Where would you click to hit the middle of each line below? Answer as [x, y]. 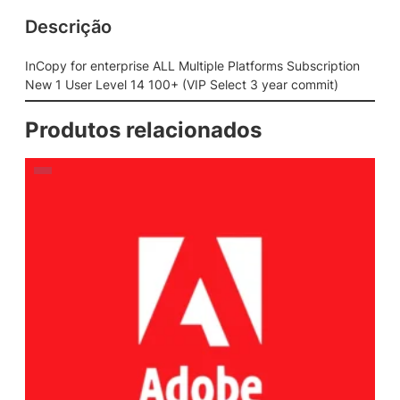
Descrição [68, 26]
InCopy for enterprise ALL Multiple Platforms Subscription [192, 65]
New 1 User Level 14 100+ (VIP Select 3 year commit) [182, 84]
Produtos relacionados [143, 129]
